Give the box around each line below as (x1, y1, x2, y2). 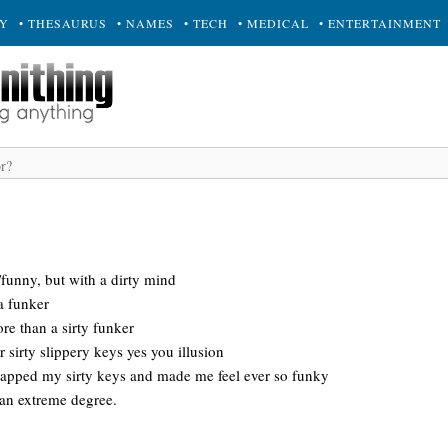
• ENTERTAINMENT (319, 15, 441, 31)
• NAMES (117, 15, 174, 31)
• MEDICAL (238, 15, 309, 31)
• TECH (184, 15, 228, 31)
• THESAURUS (19, 15, 107, 31)
